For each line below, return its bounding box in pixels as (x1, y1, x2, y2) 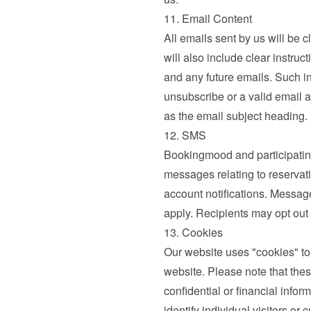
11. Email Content (163, 10, 252, 26)
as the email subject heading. (163, 108, 308, 124)
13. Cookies (163, 224, 223, 240)
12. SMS (163, 127, 206, 143)
